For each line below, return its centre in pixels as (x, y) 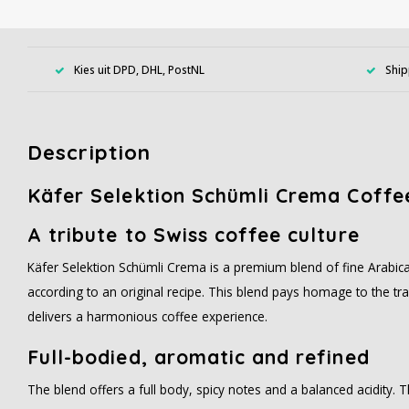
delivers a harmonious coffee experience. (147, 316)
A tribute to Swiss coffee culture (194, 235)
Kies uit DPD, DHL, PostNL (139, 69)
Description (89, 152)
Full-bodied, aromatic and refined (199, 357)
